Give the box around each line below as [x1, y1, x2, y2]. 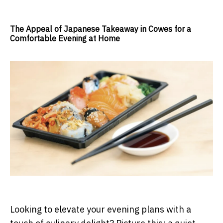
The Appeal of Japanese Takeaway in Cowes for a [10, 24, 191, 34]
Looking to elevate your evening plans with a [10, 203, 191, 215]
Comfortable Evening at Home [10, 33, 120, 44]
